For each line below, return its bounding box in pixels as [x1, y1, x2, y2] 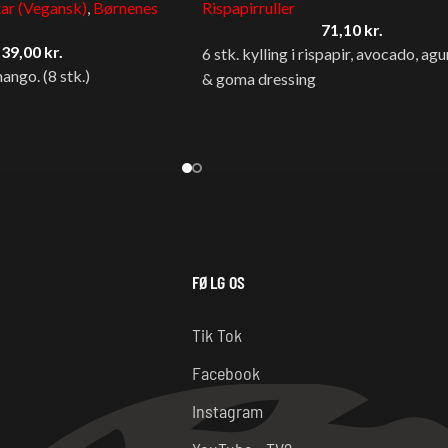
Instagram [192, 399, 263, 422]
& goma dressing [202, 68, 316, 88]
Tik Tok [192, 323, 242, 346]
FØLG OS [192, 270, 245, 293]
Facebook [192, 361, 260, 384]
